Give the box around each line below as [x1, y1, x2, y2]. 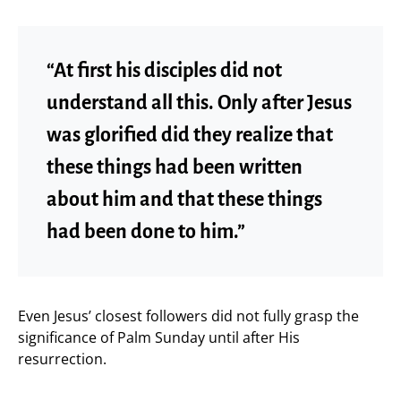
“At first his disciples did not [47, 59, 282, 81]
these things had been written [47, 156, 303, 178]
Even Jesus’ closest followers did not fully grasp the [18, 305, 359, 326]
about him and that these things [47, 188, 322, 210]
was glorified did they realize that [47, 124, 333, 146]
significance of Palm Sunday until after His [18, 327, 300, 347]
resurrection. [18, 348, 107, 369]
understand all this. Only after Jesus [47, 91, 352, 114]
